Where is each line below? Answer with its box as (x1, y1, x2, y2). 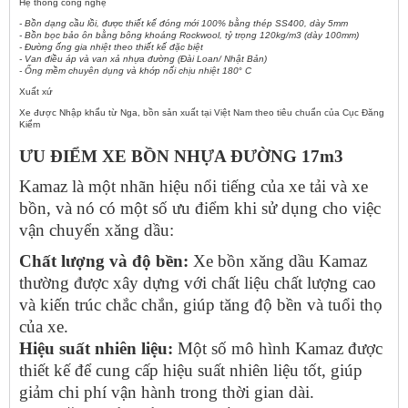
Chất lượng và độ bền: (19, 250, 189, 270)
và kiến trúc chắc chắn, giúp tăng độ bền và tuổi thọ (19, 294, 382, 314)
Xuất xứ (19, 87, 53, 97)
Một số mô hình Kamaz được (173, 338, 382, 358)
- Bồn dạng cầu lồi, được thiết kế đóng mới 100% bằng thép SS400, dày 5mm (19, 18, 348, 29)
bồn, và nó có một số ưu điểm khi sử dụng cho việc (19, 198, 381, 218)
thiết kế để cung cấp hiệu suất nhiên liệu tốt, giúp (19, 360, 362, 380)
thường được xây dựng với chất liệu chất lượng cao (19, 272, 376, 292)
